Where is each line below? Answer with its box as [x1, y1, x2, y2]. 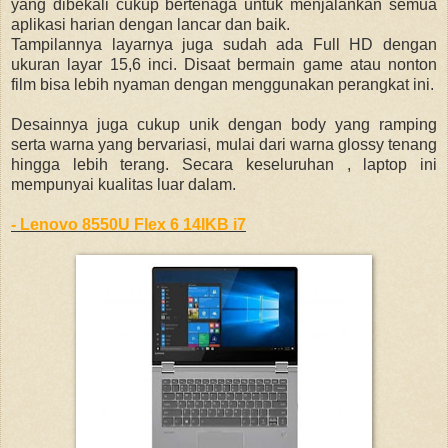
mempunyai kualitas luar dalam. [11, 176, 236, 194]
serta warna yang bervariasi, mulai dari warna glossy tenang [11, 136, 437, 154]
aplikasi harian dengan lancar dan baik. [11, 16, 290, 34]
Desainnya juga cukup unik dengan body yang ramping [11, 116, 437, 134]
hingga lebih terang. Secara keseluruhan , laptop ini [11, 156, 437, 174]
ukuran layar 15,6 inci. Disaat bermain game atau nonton [11, 56, 437, 74]
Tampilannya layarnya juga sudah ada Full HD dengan [11, 36, 437, 54]
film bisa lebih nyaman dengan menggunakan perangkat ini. [11, 76, 434, 94]
